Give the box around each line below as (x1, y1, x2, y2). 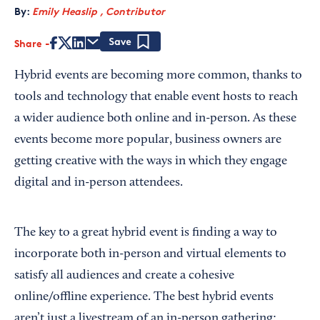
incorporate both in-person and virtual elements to (14, 248, 286, 261)
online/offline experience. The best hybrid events (14, 291, 274, 304)
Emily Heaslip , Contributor (32, 5, 165, 17)
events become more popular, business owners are (14, 134, 281, 146)
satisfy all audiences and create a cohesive (14, 269, 234, 282)
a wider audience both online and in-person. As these (14, 112, 296, 125)
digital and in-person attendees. (14, 176, 183, 189)
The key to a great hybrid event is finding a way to (14, 226, 277, 239)
